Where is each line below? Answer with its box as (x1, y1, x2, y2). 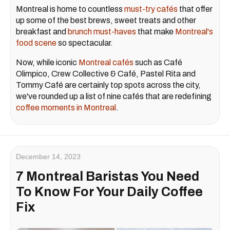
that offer (178, 4, 213, 13)
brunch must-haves (68, 27, 136, 36)
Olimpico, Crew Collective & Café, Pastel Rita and (16, 69, 196, 78)
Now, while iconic (16, 57, 79, 67)
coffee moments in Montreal (16, 103, 116, 112)
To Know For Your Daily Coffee (16, 184, 203, 199)
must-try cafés (124, 4, 178, 13)
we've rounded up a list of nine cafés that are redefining (16, 91, 212, 101)
